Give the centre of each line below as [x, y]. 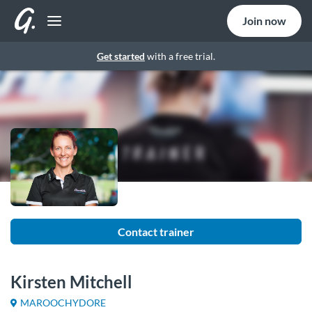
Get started [121, 56]
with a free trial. [180, 56]
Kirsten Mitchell [71, 282]
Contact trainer [156, 232]
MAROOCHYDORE [63, 303]
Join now [264, 21]
